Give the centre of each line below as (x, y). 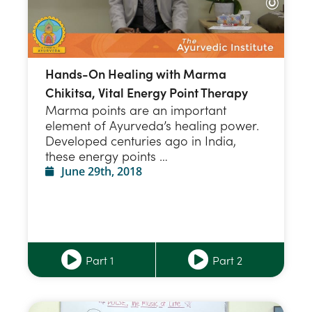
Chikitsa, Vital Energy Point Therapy (147, 93)
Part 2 (227, 260)
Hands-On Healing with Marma (136, 74)
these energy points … (107, 156)
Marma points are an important (136, 110)
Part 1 (99, 260)
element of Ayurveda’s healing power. (152, 125)
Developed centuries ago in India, (141, 141)
